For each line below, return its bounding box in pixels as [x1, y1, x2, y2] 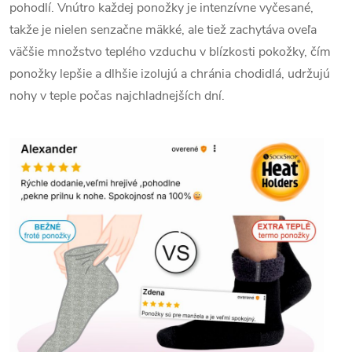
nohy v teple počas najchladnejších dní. [9, 86, 228, 104]
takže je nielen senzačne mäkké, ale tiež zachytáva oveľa [9, 20, 317, 38]
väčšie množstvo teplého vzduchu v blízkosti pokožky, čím [9, 42, 331, 60]
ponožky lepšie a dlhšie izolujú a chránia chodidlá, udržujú [9, 64, 330, 82]
